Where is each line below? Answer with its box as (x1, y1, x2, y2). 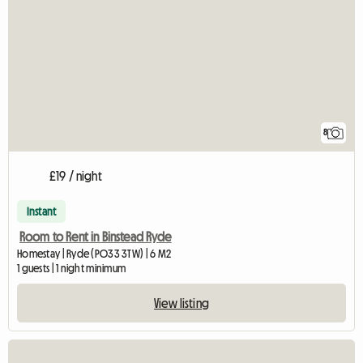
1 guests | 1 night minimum (17, 263, 126, 275)
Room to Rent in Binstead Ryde (19, 230, 172, 244)
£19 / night (49, 169, 102, 183)
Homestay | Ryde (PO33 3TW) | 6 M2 (17, 248, 172, 260)
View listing (154, 297, 209, 310)
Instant (27, 206, 57, 218)
